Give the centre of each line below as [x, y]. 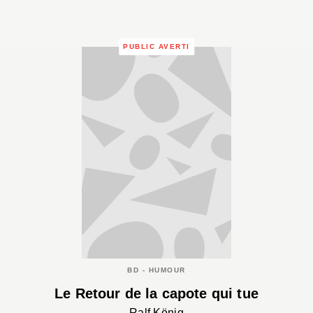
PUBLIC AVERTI [156, 46]
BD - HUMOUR [156, 270]
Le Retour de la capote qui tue [156, 294]
